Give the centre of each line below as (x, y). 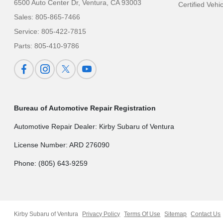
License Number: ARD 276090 (62, 145)
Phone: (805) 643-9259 (51, 163)
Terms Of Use (142, 214)
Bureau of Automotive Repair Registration (85, 108)
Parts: (24, 46)
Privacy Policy (101, 214)
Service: (28, 31)
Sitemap (176, 214)
